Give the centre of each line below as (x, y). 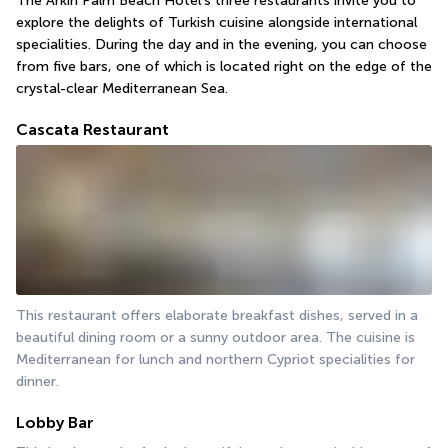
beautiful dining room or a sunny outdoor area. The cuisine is (215, 337)
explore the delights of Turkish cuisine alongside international (216, 23)
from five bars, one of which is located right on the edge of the (224, 67)
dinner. (37, 381)
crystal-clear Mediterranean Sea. (122, 89)
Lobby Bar (55, 422)
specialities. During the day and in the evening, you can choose (221, 45)
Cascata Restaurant (92, 130)
